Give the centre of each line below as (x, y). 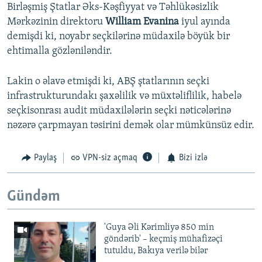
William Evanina (142, 22)
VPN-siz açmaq (110, 158)
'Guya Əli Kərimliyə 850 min (159, 228)
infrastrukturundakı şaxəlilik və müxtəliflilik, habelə (124, 96)
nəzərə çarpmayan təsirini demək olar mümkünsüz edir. (131, 126)
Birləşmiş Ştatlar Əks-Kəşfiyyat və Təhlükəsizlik (113, 8)
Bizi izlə (193, 158)
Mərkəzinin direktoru (56, 22)
